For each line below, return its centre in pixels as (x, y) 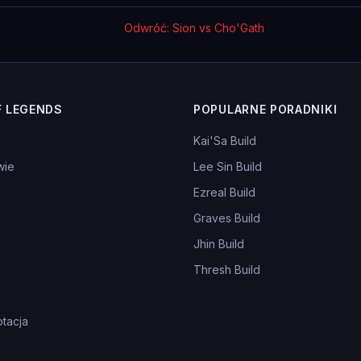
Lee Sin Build (228, 166)
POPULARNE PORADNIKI (266, 109)
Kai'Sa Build (225, 141)
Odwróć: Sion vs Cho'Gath (194, 28)
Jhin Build (219, 244)
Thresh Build (227, 270)
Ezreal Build (224, 192)
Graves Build (227, 218)
